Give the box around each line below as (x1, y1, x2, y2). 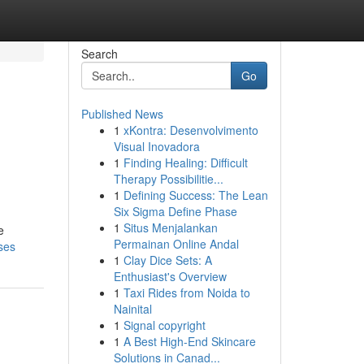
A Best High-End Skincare (123, 333, 256, 349)
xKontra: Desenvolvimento (123, 122, 258, 138)
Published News (80, 106, 163, 122)
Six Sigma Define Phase (113, 203, 237, 219)
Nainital (113, 301, 152, 317)
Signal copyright (123, 317, 206, 333)
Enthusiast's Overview (113, 268, 227, 284)
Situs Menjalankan (123, 219, 218, 236)
